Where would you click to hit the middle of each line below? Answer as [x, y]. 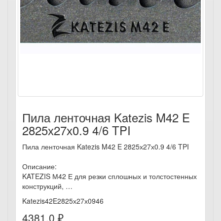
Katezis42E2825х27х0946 [63, 201]
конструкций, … [47, 186]
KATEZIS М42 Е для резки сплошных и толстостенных [110, 176]
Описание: [39, 166]
